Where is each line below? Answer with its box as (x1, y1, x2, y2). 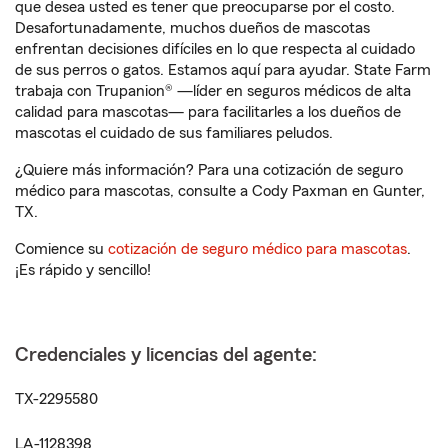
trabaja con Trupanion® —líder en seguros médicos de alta (15, 83, 411, 99)
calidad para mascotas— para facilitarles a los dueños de (15, 104, 401, 120)
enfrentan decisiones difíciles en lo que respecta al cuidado (15, 41, 415, 57)
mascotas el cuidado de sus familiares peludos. (15, 125, 333, 141)
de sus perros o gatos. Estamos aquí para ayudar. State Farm (15, 62, 431, 78)
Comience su (15, 241, 108, 257)
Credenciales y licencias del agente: (15, 345, 317, 365)
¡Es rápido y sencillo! (15, 262, 151, 278)
